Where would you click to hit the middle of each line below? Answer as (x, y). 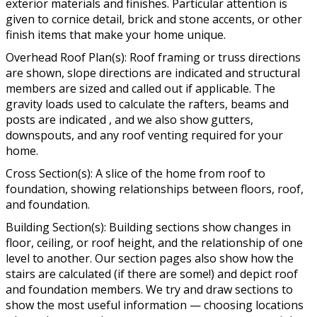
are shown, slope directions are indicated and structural (153, 73)
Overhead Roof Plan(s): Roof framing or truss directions (153, 57)
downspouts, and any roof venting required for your (144, 135)
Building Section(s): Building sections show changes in (148, 227)
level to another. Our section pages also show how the (150, 258)
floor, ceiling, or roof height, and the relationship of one (154, 242)
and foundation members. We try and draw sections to (149, 289)
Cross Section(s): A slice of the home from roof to (136, 173)
